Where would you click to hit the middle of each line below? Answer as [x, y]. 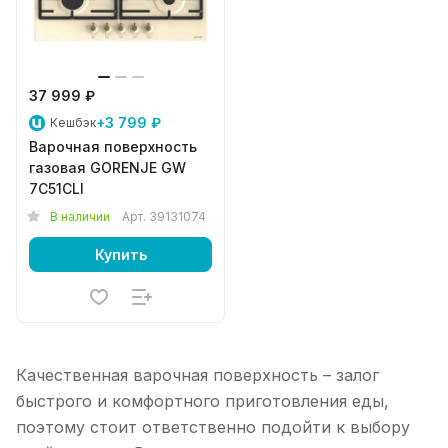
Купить [120, 254]
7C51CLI [56, 188]
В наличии [80, 216]
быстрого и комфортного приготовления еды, [202, 401]
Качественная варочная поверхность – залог [197, 375]
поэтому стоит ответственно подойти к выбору [213, 427]
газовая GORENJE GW [107, 167]
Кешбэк [73, 122]
